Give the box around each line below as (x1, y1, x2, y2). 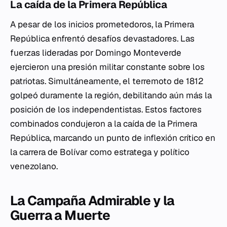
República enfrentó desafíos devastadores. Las (10, 33, 195, 44)
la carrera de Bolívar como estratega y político (10, 146, 190, 158)
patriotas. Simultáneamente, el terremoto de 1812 (10, 75, 204, 87)
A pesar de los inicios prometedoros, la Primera (10, 19, 194, 30)
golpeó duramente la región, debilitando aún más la (10, 90, 212, 101)
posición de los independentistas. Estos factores (10, 104, 202, 115)
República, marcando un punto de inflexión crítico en (10, 132, 215, 143)
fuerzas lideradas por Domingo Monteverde (10, 47, 181, 58)
